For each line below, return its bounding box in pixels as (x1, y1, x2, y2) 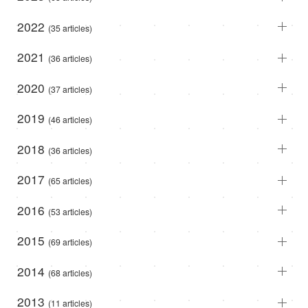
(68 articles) (48, 266, 92, 278)
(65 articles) (48, 175, 92, 187)
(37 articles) (48, 82, 92, 95)
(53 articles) (48, 205, 92, 217)
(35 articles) (48, 21, 92, 34)
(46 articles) (48, 113, 92, 126)
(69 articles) (48, 236, 92, 248)
